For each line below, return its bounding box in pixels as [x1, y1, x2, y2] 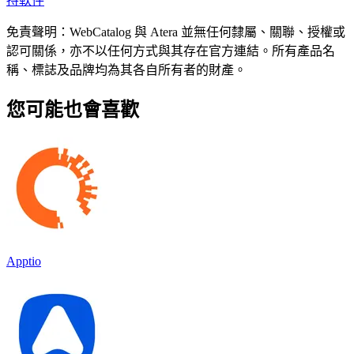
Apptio [6, 254, 41, 268]
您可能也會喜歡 [6, 99, 139, 120]
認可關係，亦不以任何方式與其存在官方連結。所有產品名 [6, 43, 335, 58]
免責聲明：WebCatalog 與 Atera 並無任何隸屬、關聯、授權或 [6, 24, 345, 39]
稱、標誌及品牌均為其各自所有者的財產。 [6, 62, 247, 77]
